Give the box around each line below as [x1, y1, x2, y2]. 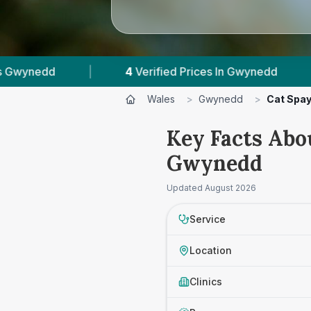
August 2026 [205, 183, 256, 193]
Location [190, 244, 232, 256]
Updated [167, 183, 205, 193]
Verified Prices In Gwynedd [14, 65, 157, 78]
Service [190, 213, 226, 225]
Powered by [226, 65, 293, 78]
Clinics [190, 276, 222, 287]
